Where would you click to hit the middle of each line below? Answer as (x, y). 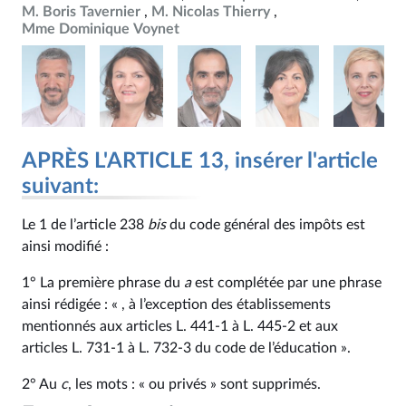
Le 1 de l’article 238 (85, 225)
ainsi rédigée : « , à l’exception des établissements (176, 304)
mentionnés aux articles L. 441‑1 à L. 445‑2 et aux (180, 326)
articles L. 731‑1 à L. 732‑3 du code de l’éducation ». (186, 348)
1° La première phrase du (103, 283)
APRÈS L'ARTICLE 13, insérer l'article (200, 161)
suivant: (60, 187)
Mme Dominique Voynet (101, 29)
